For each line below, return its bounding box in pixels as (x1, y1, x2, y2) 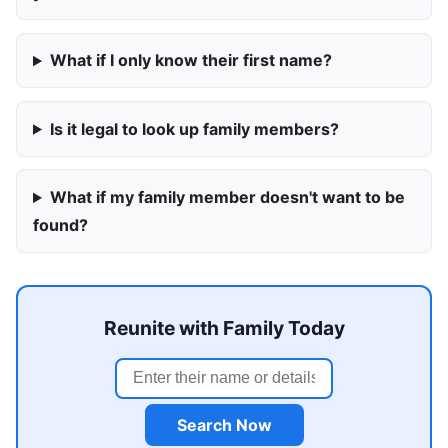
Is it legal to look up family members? (49, 118, 339, 139)
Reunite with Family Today (103, 315, 345, 340)
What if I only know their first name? (49, 50, 332, 71)
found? (33, 215, 88, 236)
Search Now (176, 414, 272, 435)
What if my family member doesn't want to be (49, 187, 405, 208)
